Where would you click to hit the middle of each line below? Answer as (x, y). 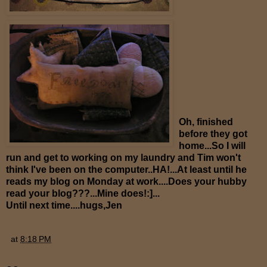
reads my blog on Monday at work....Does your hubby (126, 181)
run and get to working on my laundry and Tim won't (123, 157)
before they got (213, 133)
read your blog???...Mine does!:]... (83, 193)
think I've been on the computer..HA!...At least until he (126, 169)
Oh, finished (206, 122)
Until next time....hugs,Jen (64, 205)
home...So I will (212, 145)
